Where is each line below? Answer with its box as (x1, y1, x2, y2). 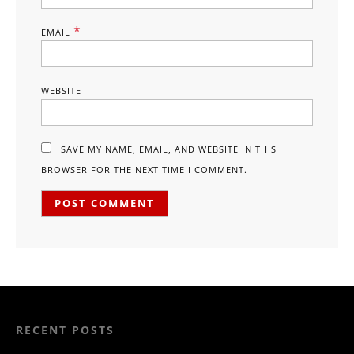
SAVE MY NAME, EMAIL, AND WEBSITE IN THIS (61, 143, 277, 156)
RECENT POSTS (16, 322, 115, 338)
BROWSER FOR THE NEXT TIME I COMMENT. (41, 164, 247, 176)
